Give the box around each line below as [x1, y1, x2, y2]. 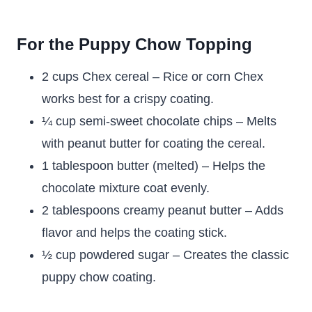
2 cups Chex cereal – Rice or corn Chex [42, 70, 263, 84]
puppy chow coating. [42, 270, 156, 285]
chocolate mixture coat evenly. [42, 181, 210, 196]
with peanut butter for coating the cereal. [42, 136, 265, 151]
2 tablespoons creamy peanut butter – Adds [42, 203, 283, 218]
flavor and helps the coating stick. [42, 226, 227, 240]
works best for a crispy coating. [42, 92, 214, 107]
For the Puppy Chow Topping [17, 35, 252, 54]
